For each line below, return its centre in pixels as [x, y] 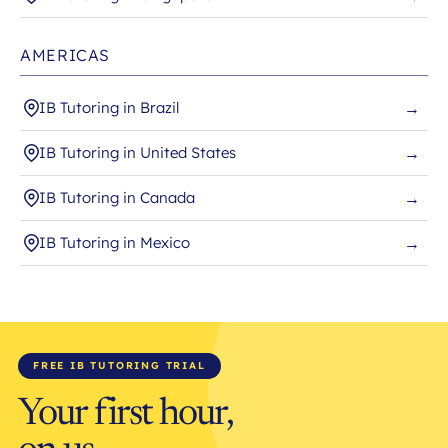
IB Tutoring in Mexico [114, 243]
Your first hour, [125, 415]
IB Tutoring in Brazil [109, 108]
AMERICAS [65, 55]
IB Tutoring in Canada [117, 198]
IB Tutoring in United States [137, 153]
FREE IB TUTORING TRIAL [119, 366]
